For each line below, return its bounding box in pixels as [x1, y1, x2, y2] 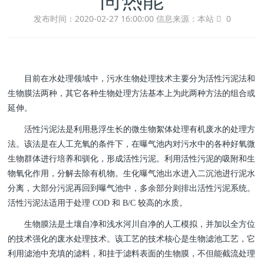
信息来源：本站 [156, 13, 216, 25]
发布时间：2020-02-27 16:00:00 [33, 13, 156, 25]
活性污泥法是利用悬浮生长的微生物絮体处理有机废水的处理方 [8, 124, 256, 134]
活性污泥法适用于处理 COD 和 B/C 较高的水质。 [8, 198, 188, 207]
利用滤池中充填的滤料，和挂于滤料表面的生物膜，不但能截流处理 [8, 249, 256, 258]
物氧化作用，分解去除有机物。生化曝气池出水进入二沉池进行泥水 [8, 169, 256, 178]
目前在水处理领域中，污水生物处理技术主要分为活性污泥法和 [8, 74, 256, 83]
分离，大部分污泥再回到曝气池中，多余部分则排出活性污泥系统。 [8, 183, 256, 193]
